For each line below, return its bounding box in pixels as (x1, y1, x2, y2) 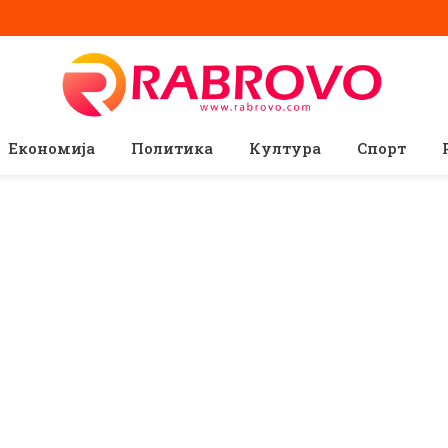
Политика (130, 138, 213, 158)
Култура (248, 138, 321, 158)
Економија (7, 138, 95, 158)
